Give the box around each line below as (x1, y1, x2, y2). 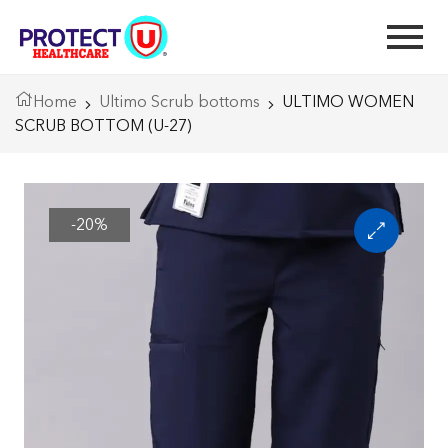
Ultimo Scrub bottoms (99, 92, 260, 112)
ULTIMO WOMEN (282, 92, 414, 112)
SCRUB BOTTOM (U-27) (15, 116, 191, 136)
